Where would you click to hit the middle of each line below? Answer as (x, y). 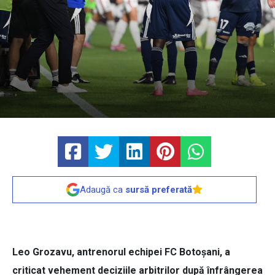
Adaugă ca (103, 190)
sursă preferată (159, 190)
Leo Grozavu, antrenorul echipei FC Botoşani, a (121, 252)
